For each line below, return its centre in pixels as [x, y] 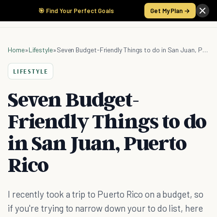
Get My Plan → [170, 11]
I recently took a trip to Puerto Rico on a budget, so [106, 194]
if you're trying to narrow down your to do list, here [105, 208]
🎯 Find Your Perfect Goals [76, 11]
